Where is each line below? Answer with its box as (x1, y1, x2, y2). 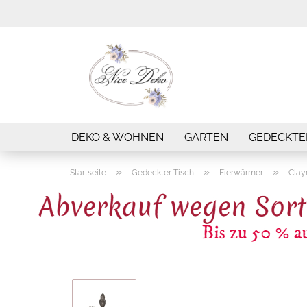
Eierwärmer (219, 168, 263, 177)
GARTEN (184, 131, 228, 144)
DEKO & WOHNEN (71, 131, 164, 144)
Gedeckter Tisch (132, 168, 194, 177)
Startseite (70, 168, 106, 177)
